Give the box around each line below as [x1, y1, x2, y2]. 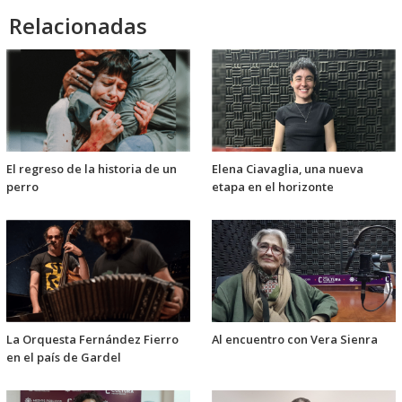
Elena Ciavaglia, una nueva [212, 160, 363, 177]
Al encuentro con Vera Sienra [212, 330, 378, 347]
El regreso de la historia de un [6, 160, 177, 177]
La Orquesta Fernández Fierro [6, 330, 179, 347]
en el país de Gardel [6, 348, 121, 365]
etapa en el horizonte [212, 178, 334, 195]
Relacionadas [9, 10, 147, 40]
